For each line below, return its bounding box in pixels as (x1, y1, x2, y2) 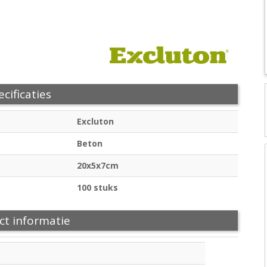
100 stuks (77, 181, 118, 193)
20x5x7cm (77, 159, 119, 171)
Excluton (77, 115, 114, 127)
